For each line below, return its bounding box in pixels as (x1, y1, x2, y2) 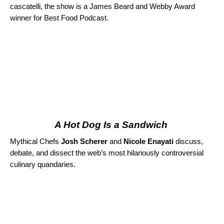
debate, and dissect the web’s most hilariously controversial (10, 148, 203, 157)
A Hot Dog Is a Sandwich (54, 119, 170, 130)
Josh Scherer (61, 137, 107, 146)
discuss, (173, 137, 203, 146)
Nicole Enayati (123, 137, 173, 146)
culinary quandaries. (10, 160, 75, 169)
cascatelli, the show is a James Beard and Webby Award (10, 2, 195, 11)
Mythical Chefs (10, 137, 61, 146)
